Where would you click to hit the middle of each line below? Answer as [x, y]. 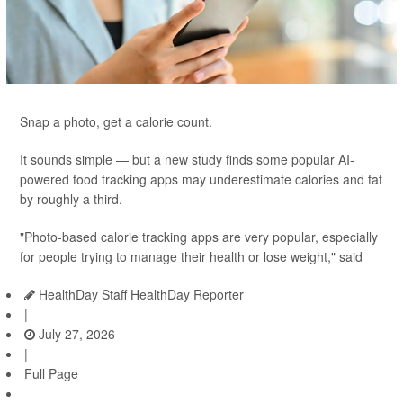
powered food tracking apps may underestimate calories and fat [201, 179]
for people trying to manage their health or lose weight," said [191, 256]
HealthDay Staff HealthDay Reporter [139, 294]
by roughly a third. [71, 199]
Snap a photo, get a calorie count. [118, 121]
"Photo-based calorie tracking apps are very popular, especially [199, 237]
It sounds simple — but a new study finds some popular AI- [187, 159]
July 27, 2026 [75, 334]
